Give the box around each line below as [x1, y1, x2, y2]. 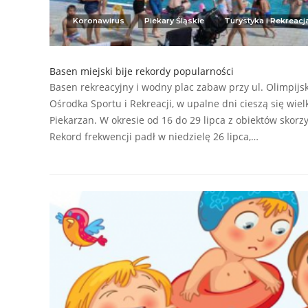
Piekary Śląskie [144, 16, 204, 26]
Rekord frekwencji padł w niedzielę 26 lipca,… [49, 130, 258, 144]
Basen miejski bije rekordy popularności [49, 65, 234, 78]
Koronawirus [73, 16, 124, 26]
